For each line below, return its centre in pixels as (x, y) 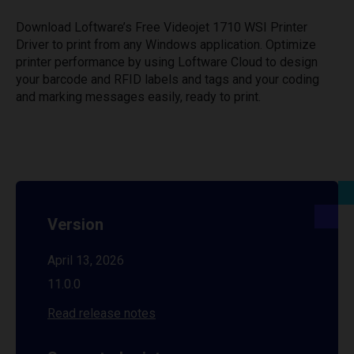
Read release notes (102, 313)
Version (75, 224)
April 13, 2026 (86, 260)
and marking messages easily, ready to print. (138, 97)
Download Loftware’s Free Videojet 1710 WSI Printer (162, 27)
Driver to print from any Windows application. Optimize (166, 45)
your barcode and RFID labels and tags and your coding (168, 79)
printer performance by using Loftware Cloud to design (167, 62)
